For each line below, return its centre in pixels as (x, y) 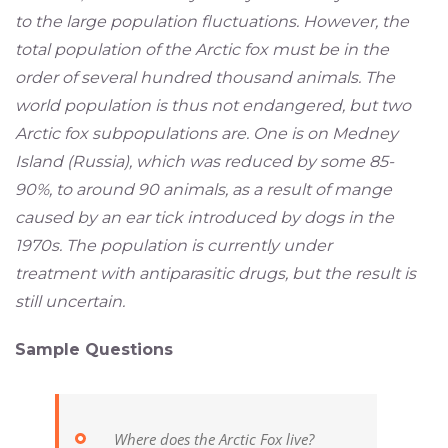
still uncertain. (69, 302)
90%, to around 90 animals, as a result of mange (203, 190)
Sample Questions (93, 350)
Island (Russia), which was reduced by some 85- (204, 162)
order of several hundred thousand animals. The (204, 78)
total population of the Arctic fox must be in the (201, 50)
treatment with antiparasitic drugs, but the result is (215, 274)
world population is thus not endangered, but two (212, 106)
